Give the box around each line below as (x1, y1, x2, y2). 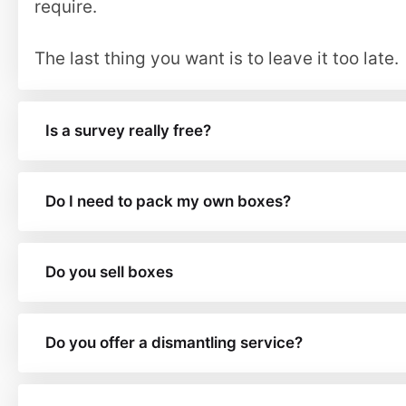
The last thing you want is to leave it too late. (34, 48, 399, 69)
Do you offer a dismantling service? (45, 333, 303, 352)
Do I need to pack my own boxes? (45, 192, 291, 210)
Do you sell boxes (45, 263, 173, 281)
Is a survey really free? (45, 121, 211, 140)
